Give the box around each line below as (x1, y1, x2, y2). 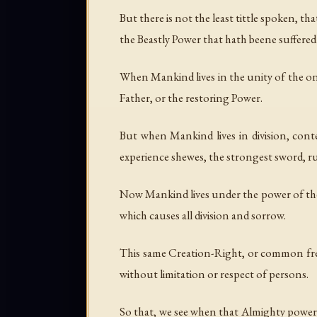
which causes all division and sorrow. (120, 207, 286, 224)
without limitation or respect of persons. (120, 266, 309, 282)
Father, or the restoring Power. (120, 90, 263, 106)
